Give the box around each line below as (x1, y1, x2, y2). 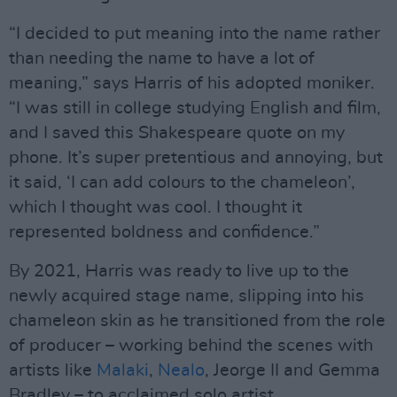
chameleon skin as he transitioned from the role (9, 312, 385, 330)
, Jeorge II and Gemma (205, 362, 380, 379)
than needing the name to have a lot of (9, 50, 315, 67)
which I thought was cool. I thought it (9, 198, 302, 216)
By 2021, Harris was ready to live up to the (9, 262, 349, 280)
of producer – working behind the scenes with (9, 337, 373, 354)
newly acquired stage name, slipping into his (9, 287, 364, 305)
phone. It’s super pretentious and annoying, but (9, 149, 383, 167)
